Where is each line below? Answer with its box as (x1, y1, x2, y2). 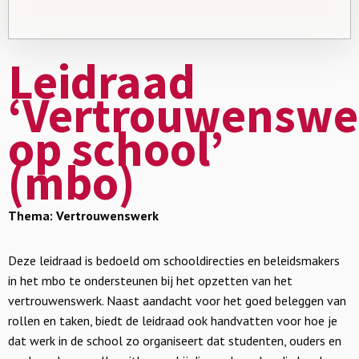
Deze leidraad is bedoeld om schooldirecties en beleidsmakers (8, 252, 340, 268)
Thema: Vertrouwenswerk (8, 208, 159, 224)
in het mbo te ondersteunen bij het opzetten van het (8, 272, 292, 288)
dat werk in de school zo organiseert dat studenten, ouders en (8, 333, 341, 349)
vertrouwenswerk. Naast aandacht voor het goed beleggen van (8, 292, 346, 309)
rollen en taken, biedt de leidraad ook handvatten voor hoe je (8, 313, 337, 329)
